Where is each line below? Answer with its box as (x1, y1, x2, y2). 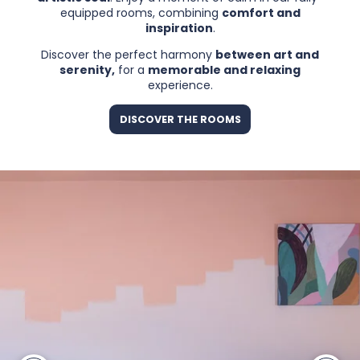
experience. (147, 77, 213, 94)
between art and (215, 47, 319, 63)
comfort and (221, 5, 301, 22)
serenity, (59, 62, 115, 79)
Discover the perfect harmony (41, 47, 215, 63)
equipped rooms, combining (59, 5, 222, 22)
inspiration (145, 20, 213, 37)
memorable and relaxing (148, 62, 301, 79)
